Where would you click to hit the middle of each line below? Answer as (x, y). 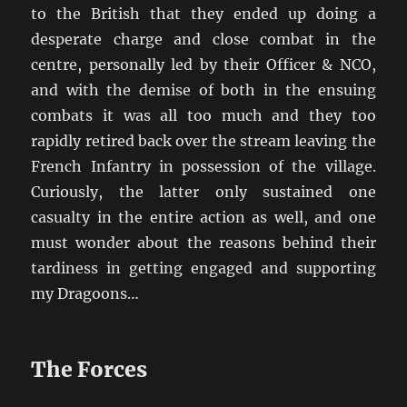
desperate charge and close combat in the (203, 39)
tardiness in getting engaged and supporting (203, 268)
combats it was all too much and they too (203, 115)
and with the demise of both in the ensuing (203, 89)
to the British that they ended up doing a (203, 13)
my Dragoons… (85, 293)
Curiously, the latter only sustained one (203, 191)
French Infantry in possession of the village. (203, 166)
